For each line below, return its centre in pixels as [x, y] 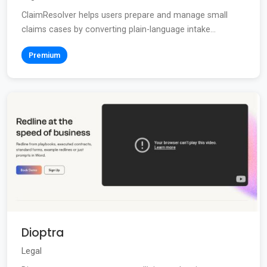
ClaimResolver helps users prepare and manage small [125, 15]
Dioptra [43, 232]
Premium [44, 55]
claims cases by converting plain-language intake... [119, 29]
